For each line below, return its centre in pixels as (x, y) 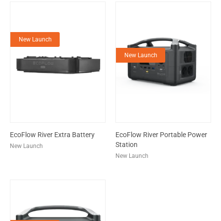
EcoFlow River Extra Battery (52, 134)
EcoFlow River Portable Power (161, 134)
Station (127, 144)
